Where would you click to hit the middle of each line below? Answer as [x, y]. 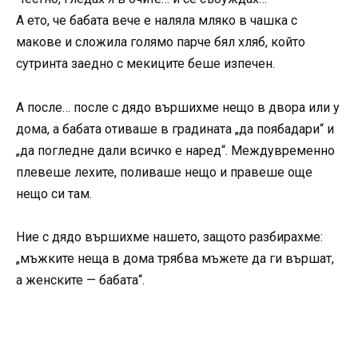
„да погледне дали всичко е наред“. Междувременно [175, 150]
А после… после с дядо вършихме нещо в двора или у [178, 107]
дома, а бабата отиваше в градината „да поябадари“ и [175, 129]
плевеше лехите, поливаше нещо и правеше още [164, 172]
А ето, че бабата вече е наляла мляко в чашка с [157, 21]
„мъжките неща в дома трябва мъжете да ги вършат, [175, 258]
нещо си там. [54, 193]
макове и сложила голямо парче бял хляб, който [161, 42]
